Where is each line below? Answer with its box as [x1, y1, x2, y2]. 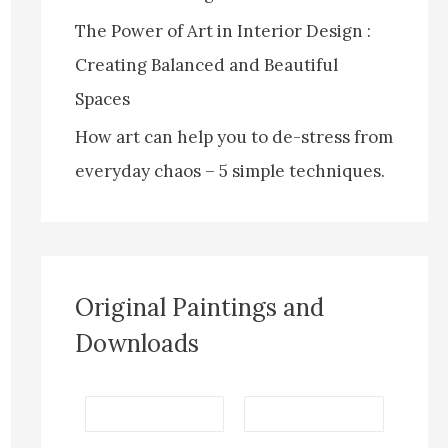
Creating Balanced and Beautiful [74, 54, 338, 77]
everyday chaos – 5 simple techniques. [74, 160, 385, 183]
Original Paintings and [74, 292, 324, 324]
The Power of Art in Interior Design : [74, 20, 371, 43]
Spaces [74, 88, 130, 111]
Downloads [74, 328, 199, 360]
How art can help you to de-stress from [74, 126, 393, 149]
